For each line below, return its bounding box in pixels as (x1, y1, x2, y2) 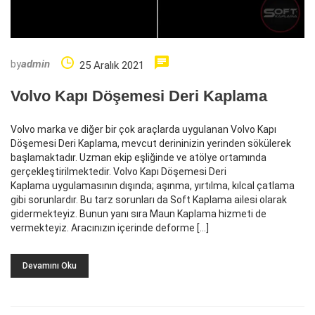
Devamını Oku (22, 260, 77, 271)
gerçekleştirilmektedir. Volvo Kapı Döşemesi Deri (11, 165, 226, 177)
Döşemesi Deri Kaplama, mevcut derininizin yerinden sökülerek (11, 137, 291, 149)
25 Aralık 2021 (79, 58, 144, 72)
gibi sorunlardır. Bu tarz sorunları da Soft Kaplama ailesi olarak (11, 193, 287, 205)
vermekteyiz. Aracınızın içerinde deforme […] (11, 221, 209, 233)
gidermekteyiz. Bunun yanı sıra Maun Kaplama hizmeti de (11, 207, 266, 219)
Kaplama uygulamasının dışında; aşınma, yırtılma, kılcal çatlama (11, 179, 295, 191)
